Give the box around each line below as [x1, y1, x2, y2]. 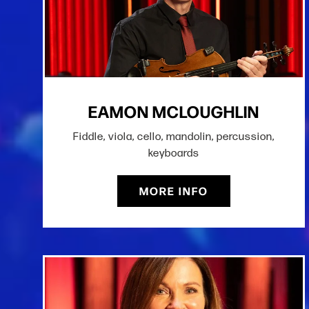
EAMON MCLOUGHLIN [88, 99, 259, 123]
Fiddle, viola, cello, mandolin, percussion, [73, 130, 275, 143]
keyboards [148, 146, 199, 160]
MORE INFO [139, 183, 208, 199]
